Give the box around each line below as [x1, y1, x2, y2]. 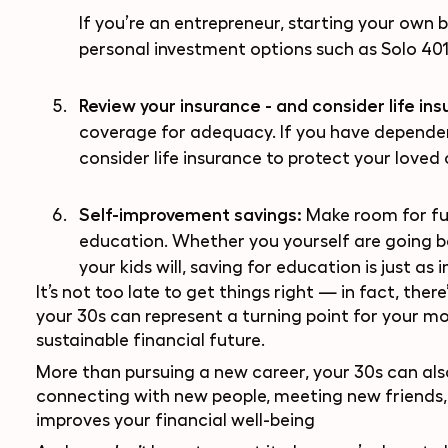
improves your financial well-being [35, 411, 315, 429]
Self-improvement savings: [78, 205, 306, 224]
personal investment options [78, 40, 312, 58]
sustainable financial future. [35, 331, 265, 349]
